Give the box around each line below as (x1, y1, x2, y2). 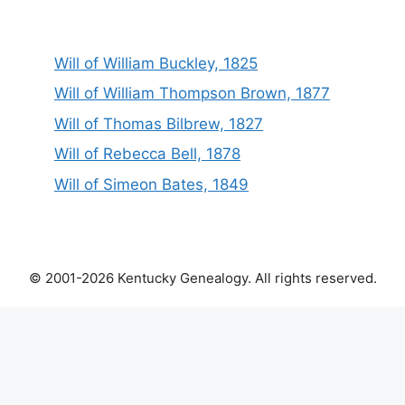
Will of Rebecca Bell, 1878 (54, 145, 240, 163)
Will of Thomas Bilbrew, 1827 (54, 114, 263, 133)
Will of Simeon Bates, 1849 (54, 174, 249, 193)
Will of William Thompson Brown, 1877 (54, 84, 330, 102)
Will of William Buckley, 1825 (54, 53, 258, 72)
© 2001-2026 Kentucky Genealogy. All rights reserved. (28, 268, 377, 287)
